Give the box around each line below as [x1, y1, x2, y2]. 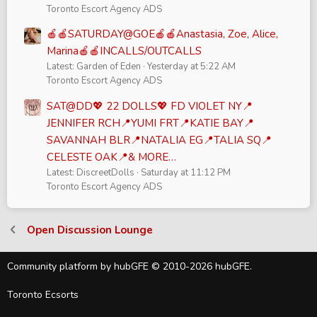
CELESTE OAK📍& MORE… [47, 149, 176, 164]
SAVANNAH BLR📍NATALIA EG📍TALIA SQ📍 [47, 132, 272, 147]
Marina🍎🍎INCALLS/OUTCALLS [47, 44, 202, 59]
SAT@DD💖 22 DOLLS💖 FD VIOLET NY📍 [47, 98, 253, 113]
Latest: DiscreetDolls [47, 166, 134, 179]
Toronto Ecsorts [7, 288, 79, 301]
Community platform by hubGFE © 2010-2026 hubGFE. [7, 260, 252, 273]
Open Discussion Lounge [27, 222, 154, 237]
